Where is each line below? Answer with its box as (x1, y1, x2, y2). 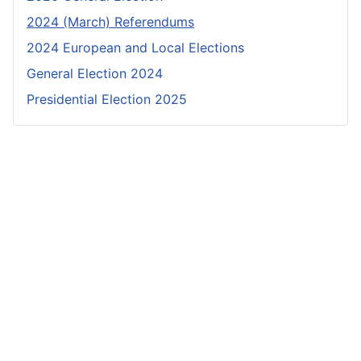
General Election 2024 (27, 65, 163, 81)
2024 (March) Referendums (27, 14, 194, 30)
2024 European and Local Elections (27, 39, 244, 56)
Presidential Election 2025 (27, 91, 187, 107)
